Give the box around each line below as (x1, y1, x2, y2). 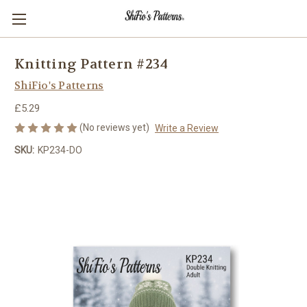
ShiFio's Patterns (14, 79, 104, 93)
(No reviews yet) (79, 121, 149, 133)
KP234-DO (37, 144, 82, 156)
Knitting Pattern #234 (14, 56, 169, 73)
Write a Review (154, 122, 219, 134)
